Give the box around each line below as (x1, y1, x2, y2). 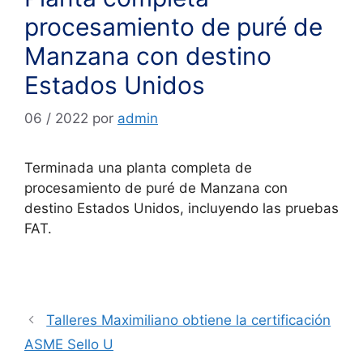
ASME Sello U (24, 335, 113, 352)
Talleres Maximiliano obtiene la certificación (46, 311, 331, 328)
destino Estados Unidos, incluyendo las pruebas (24, 200, 339, 217)
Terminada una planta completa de (24, 160, 252, 177)
